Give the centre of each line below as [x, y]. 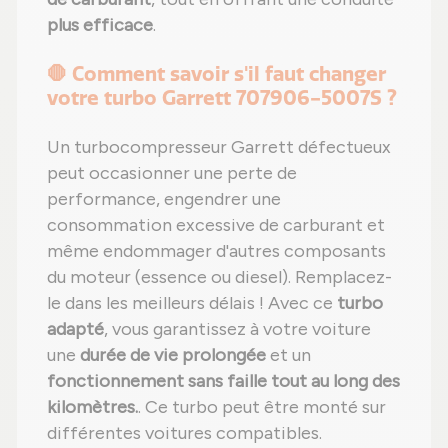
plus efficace [100, 24]
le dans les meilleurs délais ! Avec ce [192, 302]
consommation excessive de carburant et [216, 224]
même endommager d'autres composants [216, 250]
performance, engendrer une [164, 198]
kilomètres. [92, 406]
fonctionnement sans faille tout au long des [223, 380]
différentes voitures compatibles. [184, 432]
